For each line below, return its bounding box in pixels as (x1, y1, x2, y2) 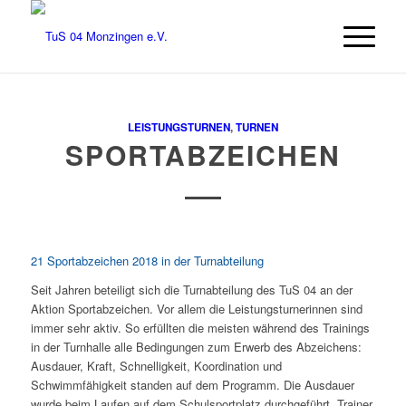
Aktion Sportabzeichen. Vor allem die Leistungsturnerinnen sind (30, 300, 362, 318)
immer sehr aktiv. (30, 319, 125, 337)
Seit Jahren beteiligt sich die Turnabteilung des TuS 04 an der (30, 281, 353, 299)
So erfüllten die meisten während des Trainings (124, 319, 370, 337)
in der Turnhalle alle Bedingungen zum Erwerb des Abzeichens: (30, 338, 362, 356)
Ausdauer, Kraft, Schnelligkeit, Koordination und (30, 357, 282, 375)
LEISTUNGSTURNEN (127, 120, 230, 135)
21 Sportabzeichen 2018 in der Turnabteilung (30, 252, 264, 270)
